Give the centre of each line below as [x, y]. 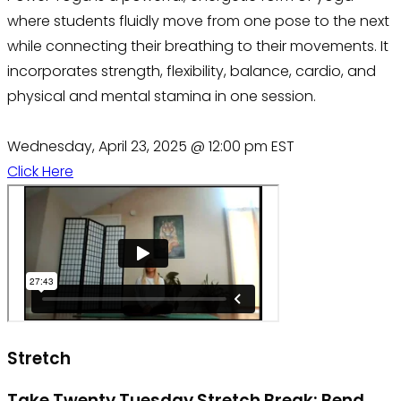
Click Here [40, 171]
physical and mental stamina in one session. [162, 96]
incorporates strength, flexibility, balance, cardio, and [192, 71]
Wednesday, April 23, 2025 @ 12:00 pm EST [151, 146]
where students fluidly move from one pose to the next [198, 21]
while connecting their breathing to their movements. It [198, 46]
